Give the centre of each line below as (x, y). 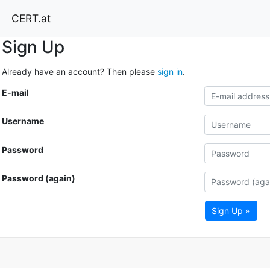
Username (23, 121)
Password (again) (38, 178)
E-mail (15, 92)
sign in (170, 71)
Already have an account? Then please (79, 71)
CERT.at (31, 18)
